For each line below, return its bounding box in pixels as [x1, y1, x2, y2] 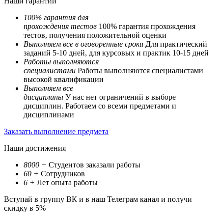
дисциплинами [24, 110, 74, 119]
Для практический [143, 40, 207, 49]
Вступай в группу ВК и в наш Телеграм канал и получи [4, 195, 192, 204]
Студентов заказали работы [47, 161, 140, 169]
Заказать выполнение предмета [4, 127, 109, 136]
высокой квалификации [24, 75, 104, 84]
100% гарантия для [24, 13, 88, 22]
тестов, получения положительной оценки [24, 31, 166, 40]
